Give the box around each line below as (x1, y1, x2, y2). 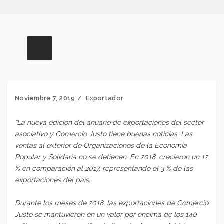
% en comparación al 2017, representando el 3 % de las (15, 164, 193, 172)
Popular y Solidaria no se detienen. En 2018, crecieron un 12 (15, 152, 208, 161)
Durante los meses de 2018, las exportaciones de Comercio (15, 198, 208, 207)
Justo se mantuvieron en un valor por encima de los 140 (15, 210, 197, 218)
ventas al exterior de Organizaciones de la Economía (15, 141, 187, 149)
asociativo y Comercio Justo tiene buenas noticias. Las (15, 129, 192, 138)
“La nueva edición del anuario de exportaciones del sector (15, 118, 204, 126)
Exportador (86, 94, 124, 102)
